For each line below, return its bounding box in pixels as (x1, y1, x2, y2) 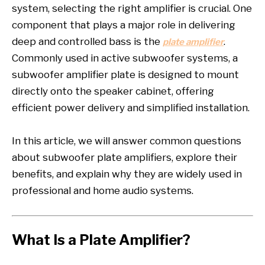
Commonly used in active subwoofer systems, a (12, 52, 238, 64)
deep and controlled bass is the (12, 35, 163, 47)
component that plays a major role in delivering (12, 19, 235, 31)
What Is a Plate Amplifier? (12, 231, 190, 248)
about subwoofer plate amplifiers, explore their (12, 151, 237, 163)
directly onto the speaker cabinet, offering (12, 85, 214, 97)
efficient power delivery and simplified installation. (12, 102, 250, 114)
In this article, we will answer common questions (12, 135, 241, 147)
